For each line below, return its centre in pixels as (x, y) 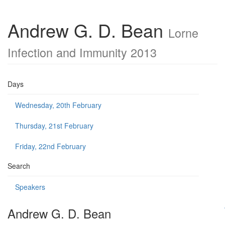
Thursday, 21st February (54, 126)
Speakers (30, 187)
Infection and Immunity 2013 (82, 52)
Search (19, 166)
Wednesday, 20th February (58, 105)
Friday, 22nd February (50, 146)
